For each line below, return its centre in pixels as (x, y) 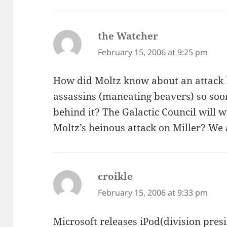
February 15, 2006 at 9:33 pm (153, 193)
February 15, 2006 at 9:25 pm (153, 52)
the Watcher (128, 36)
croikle (116, 177)
